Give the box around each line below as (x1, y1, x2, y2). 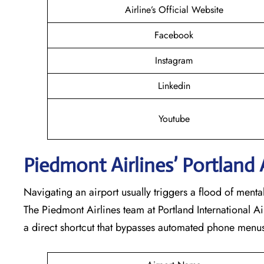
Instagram (155, 53, 193, 67)
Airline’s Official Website (124, 2, 223, 16)
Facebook (154, 28, 193, 42)
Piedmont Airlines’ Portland (24, 153, 255, 177)
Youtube (158, 111, 190, 126)
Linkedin (157, 78, 190, 93)
